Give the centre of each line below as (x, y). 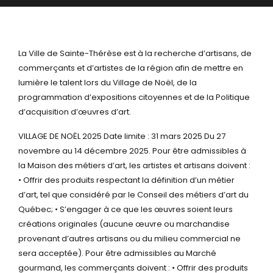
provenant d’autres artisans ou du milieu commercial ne (129, 239)
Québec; (36, 209)
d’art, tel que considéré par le (77, 195)
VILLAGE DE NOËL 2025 (60, 136)
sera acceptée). (51, 253)
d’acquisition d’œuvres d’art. (75, 112)
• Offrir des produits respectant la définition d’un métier (126, 180)
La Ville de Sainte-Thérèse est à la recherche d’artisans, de (135, 53)
